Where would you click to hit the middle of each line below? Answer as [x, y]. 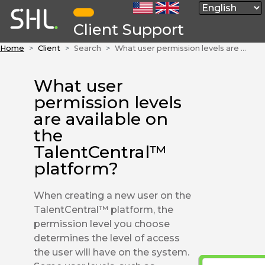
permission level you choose [102, 224]
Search [88, 48]
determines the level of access [107, 238]
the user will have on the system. [112, 252]
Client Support [128, 29]
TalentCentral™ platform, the [104, 209]
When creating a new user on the [113, 195]
